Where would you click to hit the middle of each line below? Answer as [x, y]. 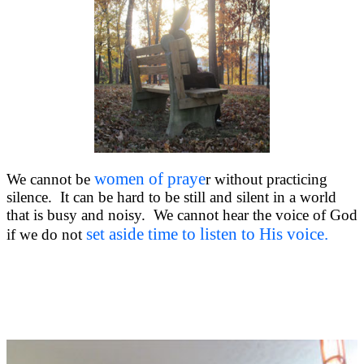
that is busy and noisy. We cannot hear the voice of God [182, 214]
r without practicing [266, 179]
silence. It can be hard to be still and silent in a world [171, 197]
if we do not [46, 234]
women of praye [148, 178]
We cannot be [48, 179]
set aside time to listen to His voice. [209, 233]
